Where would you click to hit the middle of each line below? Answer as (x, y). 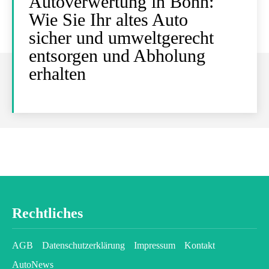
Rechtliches (47, 213)
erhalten (57, 74)
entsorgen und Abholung (117, 56)
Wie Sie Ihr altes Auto (108, 20)
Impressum (155, 245)
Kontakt (200, 245)
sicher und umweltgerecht (121, 38)
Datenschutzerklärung (83, 245)
